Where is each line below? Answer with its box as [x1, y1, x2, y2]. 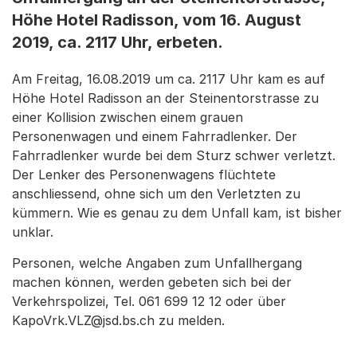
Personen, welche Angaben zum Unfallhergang [12, 255, 302, 271]
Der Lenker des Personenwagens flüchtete [12, 167, 276, 182]
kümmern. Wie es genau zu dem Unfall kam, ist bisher [12, 205, 342, 221]
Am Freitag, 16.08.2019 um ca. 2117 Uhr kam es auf [12, 71, 325, 87]
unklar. [12, 224, 53, 240]
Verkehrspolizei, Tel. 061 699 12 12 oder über [12, 293, 286, 309]
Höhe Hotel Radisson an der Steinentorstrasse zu [12, 90, 319, 106]
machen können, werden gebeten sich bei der [12, 274, 292, 290]
